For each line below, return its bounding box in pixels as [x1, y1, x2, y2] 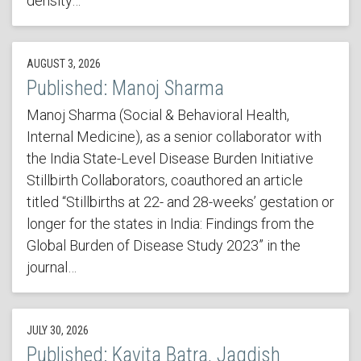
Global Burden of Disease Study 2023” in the [26, 237, 301, 255]
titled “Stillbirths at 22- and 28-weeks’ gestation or [26, 193, 334, 211]
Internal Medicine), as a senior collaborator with [26, 128, 322, 146]
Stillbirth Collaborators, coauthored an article [26, 172, 303, 189]
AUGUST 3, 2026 [26, 57, 101, 71]
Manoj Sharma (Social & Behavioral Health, [26, 106, 289, 124]
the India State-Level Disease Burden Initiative [26, 150, 313, 168]
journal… [26, 259, 77, 276]
